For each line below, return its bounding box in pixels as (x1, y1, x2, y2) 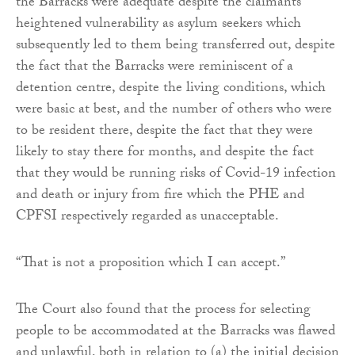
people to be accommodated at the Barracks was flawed (16, 319, 335, 345)
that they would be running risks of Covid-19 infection (16, 162, 336, 187)
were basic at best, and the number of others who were (16, 97, 332, 123)
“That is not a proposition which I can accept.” (16, 251, 285, 277)
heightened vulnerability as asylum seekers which (16, 12, 301, 37)
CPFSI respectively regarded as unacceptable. (16, 204, 279, 230)
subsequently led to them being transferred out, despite (16, 33, 335, 59)
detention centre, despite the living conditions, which (16, 76, 326, 101)
